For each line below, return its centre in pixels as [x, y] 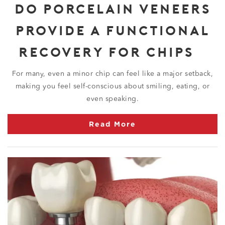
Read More [113, 124]
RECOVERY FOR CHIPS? [113, 51]
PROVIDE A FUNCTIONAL [113, 30]
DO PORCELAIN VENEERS [113, 8]
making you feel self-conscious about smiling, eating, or [113, 86]
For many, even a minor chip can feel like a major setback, [113, 74]
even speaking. [113, 99]
